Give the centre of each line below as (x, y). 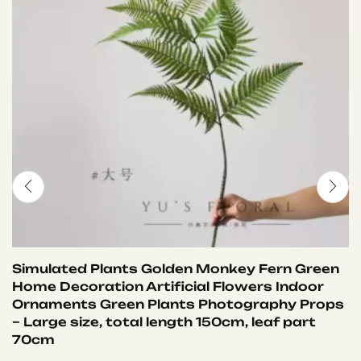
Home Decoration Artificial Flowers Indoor (168, 286)
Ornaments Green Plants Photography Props (178, 304)
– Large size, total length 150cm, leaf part (164, 322)
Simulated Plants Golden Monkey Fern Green (176, 268)
